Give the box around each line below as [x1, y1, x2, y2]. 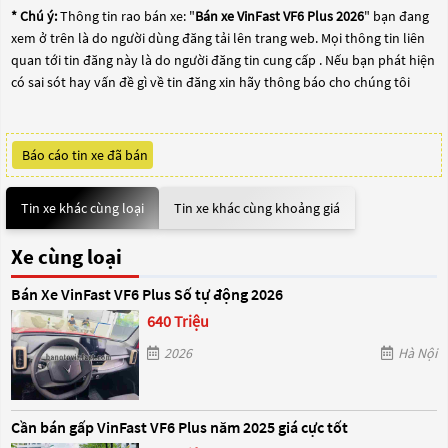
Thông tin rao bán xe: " [57, 7, 195, 25]
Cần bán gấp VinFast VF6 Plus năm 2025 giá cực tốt [11, 417, 348, 437]
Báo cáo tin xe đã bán [22, 146, 148, 164]
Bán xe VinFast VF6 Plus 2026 [195, 7, 364, 25]
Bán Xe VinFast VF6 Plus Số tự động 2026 [11, 284, 283, 304]
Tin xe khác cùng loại [21, 199, 144, 217]
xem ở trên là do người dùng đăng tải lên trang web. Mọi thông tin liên [11, 29, 425, 47]
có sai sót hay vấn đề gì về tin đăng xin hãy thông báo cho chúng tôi [11, 73, 410, 91]
